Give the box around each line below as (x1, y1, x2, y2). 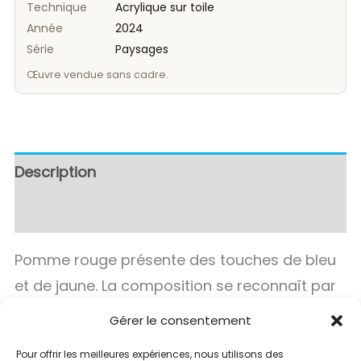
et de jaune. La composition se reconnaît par (15, 276, 336, 297)
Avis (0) (15, 202, 70, 223)
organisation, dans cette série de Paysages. (15, 327, 330, 348)
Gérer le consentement (110, 312, 251, 329)
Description (15, 162, 96, 183)
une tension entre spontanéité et (15, 301, 250, 322)
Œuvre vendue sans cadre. (27, 68, 168, 82)
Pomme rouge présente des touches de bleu (15, 250, 336, 271)
